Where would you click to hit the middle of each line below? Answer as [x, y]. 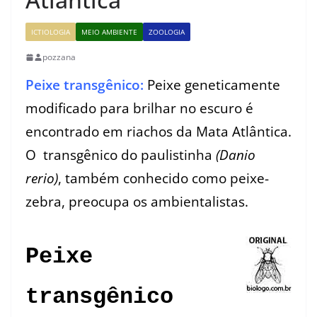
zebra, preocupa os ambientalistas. [137, 201]
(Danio [236, 155]
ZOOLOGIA [167, 32]
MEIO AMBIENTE [109, 32]
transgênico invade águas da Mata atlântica [105, 227]
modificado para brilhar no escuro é [139, 108]
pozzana [59, 57]
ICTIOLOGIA [51, 32]
